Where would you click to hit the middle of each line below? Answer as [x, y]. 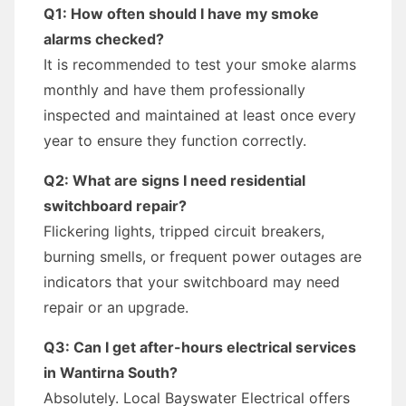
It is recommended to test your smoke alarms [200, 64]
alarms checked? [104, 39]
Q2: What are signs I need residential [174, 180]
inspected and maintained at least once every [200, 115]
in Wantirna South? [111, 372]
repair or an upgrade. [116, 307]
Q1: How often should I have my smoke [181, 14]
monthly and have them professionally [174, 90]
